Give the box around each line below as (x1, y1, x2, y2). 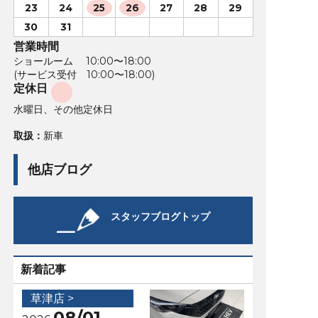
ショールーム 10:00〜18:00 (13, 54, 151, 67)
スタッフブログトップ (110, 209, 210, 223)
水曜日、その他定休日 (13, 102, 113, 116)
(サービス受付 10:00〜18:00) (13, 67, 155, 81)
